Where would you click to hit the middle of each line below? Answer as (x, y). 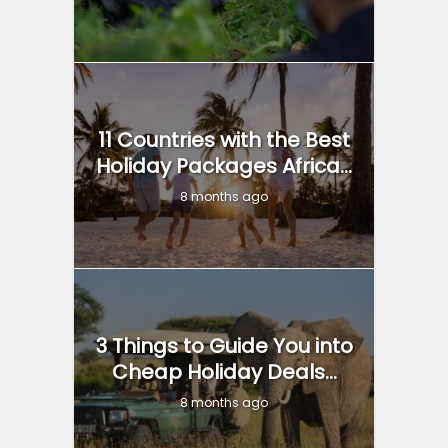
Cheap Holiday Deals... (224, 372)
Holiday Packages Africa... (224, 166)
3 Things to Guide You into (224, 346)
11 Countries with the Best (224, 140)
